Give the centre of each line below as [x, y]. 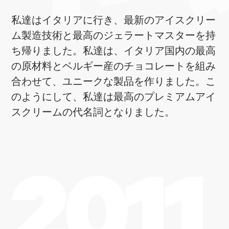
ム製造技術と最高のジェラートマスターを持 [114, 37]
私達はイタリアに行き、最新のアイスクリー [114, 22]
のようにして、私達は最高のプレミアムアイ [114, 99]
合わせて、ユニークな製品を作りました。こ [114, 83]
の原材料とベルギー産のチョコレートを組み [114, 68]
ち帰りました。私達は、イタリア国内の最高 [114, 53]
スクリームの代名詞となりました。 [93, 114]
